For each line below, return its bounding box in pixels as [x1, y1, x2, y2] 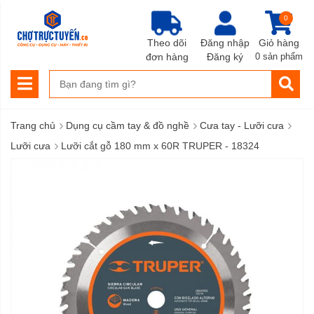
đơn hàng [145, 50, 189, 62]
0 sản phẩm [255, 51, 303, 62]
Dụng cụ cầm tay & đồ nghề [66, 120, 189, 131]
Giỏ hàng [259, 37, 299, 48]
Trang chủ [11, 120, 55, 131]
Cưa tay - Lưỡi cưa [200, 120, 284, 131]
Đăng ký [206, 50, 243, 62]
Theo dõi [147, 36, 186, 48]
